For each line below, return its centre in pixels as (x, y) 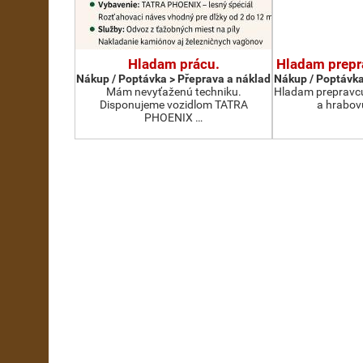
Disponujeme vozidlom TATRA (173, 105)
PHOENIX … (173, 117)
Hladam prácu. (173, 64)
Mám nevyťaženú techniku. (173, 92)
